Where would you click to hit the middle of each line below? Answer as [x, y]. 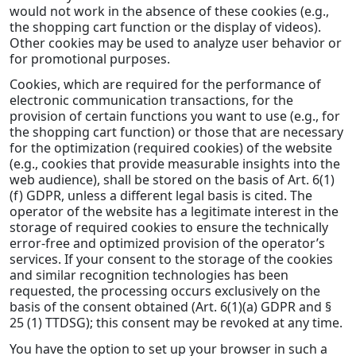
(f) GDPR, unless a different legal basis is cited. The [161, 196]
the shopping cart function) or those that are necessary [176, 132]
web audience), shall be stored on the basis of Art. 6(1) [172, 180]
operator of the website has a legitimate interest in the [174, 212]
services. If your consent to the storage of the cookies [171, 259]
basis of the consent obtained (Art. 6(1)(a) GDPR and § [170, 307]
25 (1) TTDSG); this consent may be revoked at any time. [176, 323]
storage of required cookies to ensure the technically [169, 228]
